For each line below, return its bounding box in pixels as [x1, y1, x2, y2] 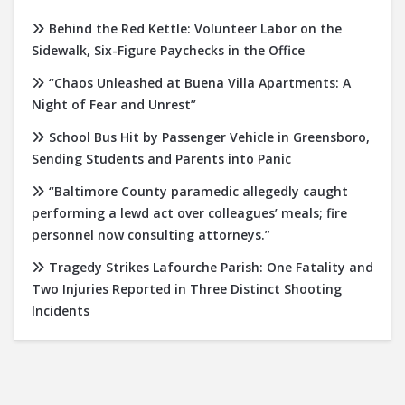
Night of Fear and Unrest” [32, 96, 196, 114]
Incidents [32, 302, 89, 320]
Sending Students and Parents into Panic [32, 150, 291, 168]
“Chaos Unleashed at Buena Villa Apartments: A [49, 74, 351, 92]
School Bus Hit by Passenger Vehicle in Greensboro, [49, 128, 370, 146]
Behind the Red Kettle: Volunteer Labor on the [49, 20, 342, 38]
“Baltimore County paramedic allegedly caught [49, 183, 348, 201]
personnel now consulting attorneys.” [32, 226, 270, 244]
